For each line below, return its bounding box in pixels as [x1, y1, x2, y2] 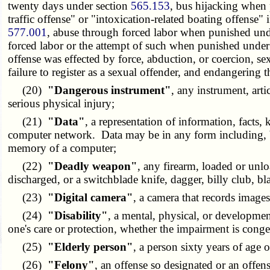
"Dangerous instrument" [48, 84, 172, 97]
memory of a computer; [8, 142, 117, 155]
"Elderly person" [48, 240, 134, 254]
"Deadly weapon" [48, 160, 138, 173]
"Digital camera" [48, 191, 134, 204]
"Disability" [48, 209, 108, 222]
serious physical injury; [8, 97, 115, 110]
